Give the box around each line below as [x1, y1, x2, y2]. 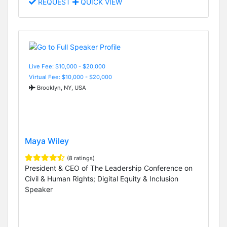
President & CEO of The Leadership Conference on [25, 164, 193, 173]
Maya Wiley [25, 136, 69, 146]
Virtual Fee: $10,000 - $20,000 [29, 73, 112, 81]
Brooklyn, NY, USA [35, 84, 86, 91]
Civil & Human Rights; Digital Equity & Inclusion [25, 174, 178, 183]
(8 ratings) [67, 155, 95, 162]
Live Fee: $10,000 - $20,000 [29, 62, 105, 70]
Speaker [25, 185, 53, 194]
